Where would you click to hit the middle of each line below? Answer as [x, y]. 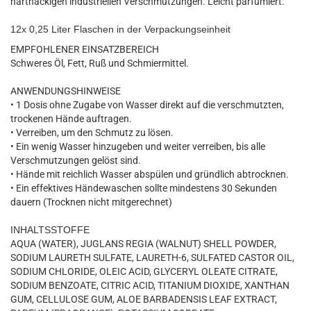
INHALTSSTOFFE [50, 230]
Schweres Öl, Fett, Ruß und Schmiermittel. [100, 63]
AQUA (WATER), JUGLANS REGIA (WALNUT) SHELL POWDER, [143, 244]
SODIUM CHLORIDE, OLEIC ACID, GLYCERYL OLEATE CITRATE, [144, 271]
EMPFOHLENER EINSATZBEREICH [85, 49]
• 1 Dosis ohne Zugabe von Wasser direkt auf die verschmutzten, [147, 105]
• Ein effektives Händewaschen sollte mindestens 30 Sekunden [144, 188]
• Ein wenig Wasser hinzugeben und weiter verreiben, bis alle [138, 146]
